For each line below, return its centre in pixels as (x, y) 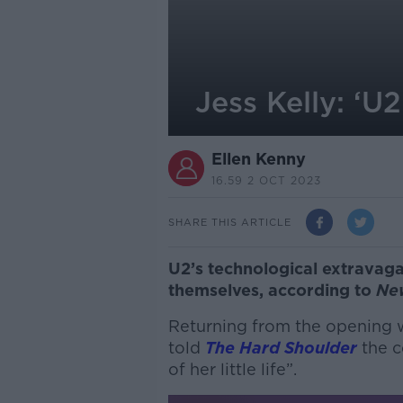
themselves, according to (272, 290)
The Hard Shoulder (281, 348)
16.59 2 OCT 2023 (266, 180)
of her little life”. (232, 369)
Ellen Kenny (258, 159)
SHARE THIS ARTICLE (229, 222)
